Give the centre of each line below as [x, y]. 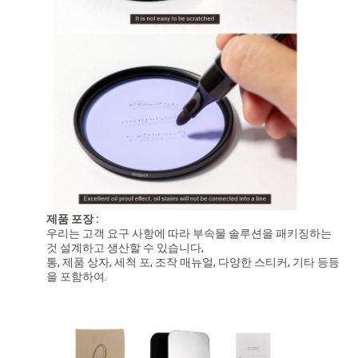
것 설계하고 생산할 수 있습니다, [125, 248]
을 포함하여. [76, 277]
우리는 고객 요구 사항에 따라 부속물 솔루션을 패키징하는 [189, 234]
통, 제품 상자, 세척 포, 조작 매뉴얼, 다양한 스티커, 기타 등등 [193, 263]
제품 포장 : [72, 219]
